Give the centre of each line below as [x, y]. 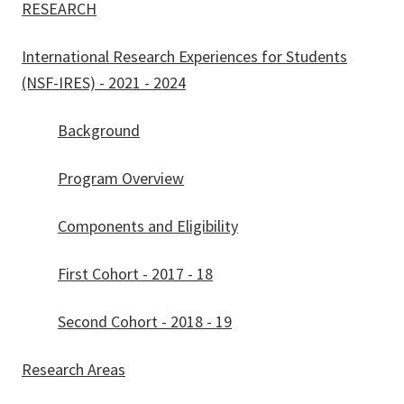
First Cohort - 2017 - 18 [135, 274]
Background [99, 131]
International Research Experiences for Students [184, 57]
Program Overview [121, 179]
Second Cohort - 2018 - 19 [145, 322]
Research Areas [73, 370]
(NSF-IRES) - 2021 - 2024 [104, 83]
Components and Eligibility [148, 226]
